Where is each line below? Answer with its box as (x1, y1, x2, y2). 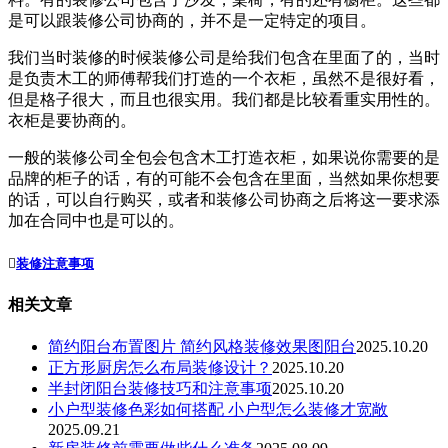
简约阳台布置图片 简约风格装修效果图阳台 (48, 338, 356, 356)
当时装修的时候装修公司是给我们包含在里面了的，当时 (40, 48, 440, 66)
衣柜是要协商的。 (8, 111, 136, 129)
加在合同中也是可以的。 (8, 211, 184, 229)
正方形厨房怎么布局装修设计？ (48, 359, 272, 377)
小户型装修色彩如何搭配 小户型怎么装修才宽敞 (48, 401, 388, 419)
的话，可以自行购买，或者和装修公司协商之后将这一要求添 (8, 190, 440, 208)
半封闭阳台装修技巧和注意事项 (48, 380, 272, 398)
